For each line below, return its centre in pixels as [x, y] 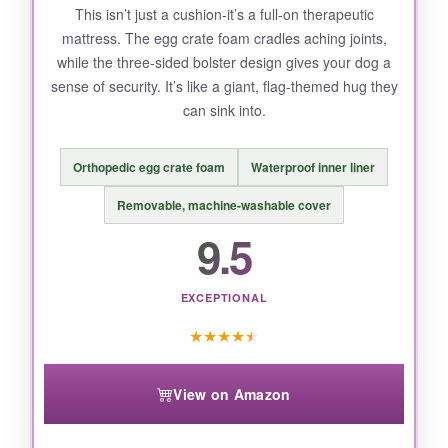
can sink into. [224, 110]
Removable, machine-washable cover [224, 205]
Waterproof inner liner [313, 167]
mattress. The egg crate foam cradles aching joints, [224, 38]
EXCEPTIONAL [224, 298]
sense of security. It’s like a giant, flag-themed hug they [224, 86]
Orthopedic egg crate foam [149, 167]
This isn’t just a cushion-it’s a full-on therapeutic [224, 14]
